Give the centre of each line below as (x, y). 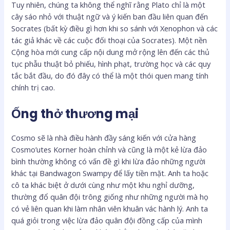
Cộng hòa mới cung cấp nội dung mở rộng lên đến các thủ (111, 52)
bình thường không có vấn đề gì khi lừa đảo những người (109, 161)
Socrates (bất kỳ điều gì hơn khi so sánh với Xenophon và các (115, 28)
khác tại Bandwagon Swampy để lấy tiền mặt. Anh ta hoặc (110, 173)
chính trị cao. (33, 88)
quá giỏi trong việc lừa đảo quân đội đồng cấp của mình (107, 220)
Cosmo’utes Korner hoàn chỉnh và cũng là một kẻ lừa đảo (109, 149)
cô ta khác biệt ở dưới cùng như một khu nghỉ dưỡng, (103, 185)
